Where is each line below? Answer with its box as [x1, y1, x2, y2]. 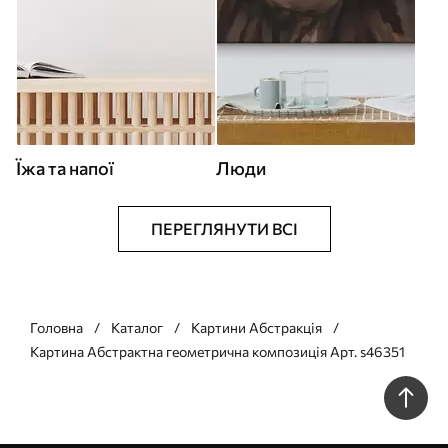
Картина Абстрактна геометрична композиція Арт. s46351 [30, 343, 405, 360]
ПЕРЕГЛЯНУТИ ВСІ [150, 219, 298, 238]
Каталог [111, 319, 163, 336]
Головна [30, 319, 83, 336]
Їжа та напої [16, 157, 114, 179]
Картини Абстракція [191, 319, 322, 336]
